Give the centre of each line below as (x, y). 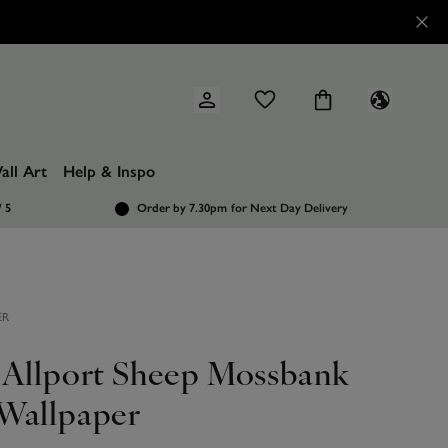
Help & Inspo (109, 171)
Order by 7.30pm (182, 208)
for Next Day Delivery (290, 208)
